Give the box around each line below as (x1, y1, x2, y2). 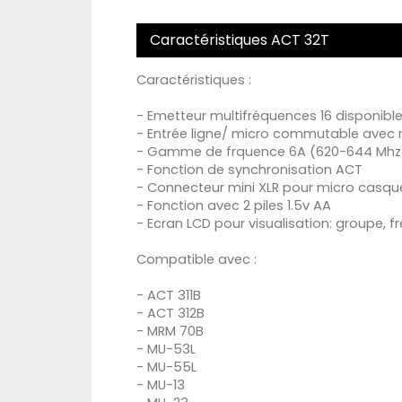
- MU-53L (136, 340, 196, 359)
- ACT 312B (136, 304, 205, 323)
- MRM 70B (136, 322, 204, 341)
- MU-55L (136, 358, 197, 377)
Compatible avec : (136, 250, 257, 269)
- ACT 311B (136, 286, 201, 305)
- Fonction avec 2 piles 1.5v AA (136, 197, 331, 215)
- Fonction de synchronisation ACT (136, 161, 363, 179)
